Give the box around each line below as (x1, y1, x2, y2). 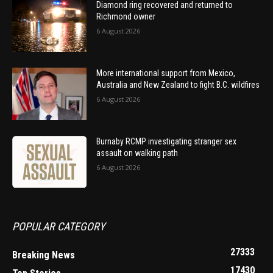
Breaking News (12, 249, 75, 261)
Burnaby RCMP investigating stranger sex (96, 136, 237, 146)
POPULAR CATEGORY (12, 220, 105, 233)
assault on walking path (96, 147, 179, 158)
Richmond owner (96, 12, 156, 22)
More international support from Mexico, (96, 68, 236, 79)
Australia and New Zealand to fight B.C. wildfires (96, 80, 260, 90)
